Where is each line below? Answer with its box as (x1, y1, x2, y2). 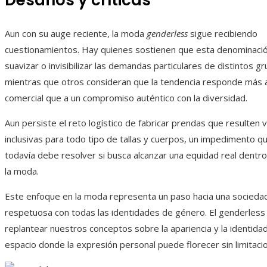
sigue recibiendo (188, 27, 257, 40)
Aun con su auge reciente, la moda (5, 27, 147, 40)
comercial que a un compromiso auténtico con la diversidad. (5, 92, 247, 104)
